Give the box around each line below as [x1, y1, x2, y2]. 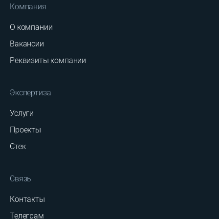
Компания [10, 2, 46, 11]
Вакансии [10, 39, 44, 48]
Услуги [10, 109, 34, 118]
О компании [10, 22, 53, 32]
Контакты [10, 195, 45, 204]
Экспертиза [10, 88, 51, 97]
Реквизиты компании [10, 56, 87, 65]
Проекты [10, 125, 41, 134]
